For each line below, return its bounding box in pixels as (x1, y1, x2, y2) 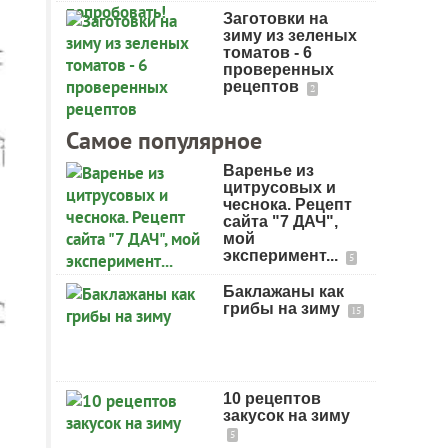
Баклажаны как (223, 283, 344, 300)
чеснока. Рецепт (223, 196, 352, 213)
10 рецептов (223, 390, 321, 407)
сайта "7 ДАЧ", (223, 213, 338, 230)
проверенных (223, 61, 334, 78)
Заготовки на (223, 10, 328, 27)
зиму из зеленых (223, 27, 357, 44)
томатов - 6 (223, 44, 312, 61)
